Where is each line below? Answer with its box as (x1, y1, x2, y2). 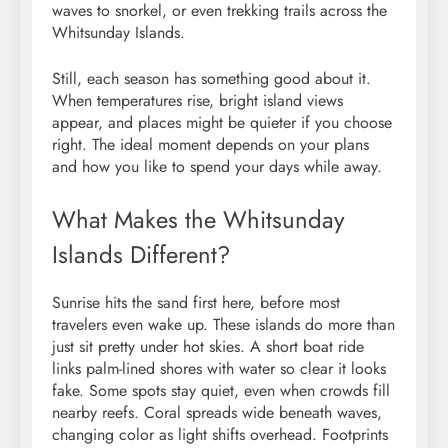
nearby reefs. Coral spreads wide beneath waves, (52, 400, 382, 424)
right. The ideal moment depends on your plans (52, 132, 369, 156)
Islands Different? (52, 236, 230, 272)
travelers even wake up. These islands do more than (52, 312, 395, 336)
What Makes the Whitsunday (52, 201, 345, 237)
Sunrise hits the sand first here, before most (52, 290, 340, 314)
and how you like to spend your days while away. (52, 154, 382, 178)
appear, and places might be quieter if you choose (52, 110, 392, 134)
